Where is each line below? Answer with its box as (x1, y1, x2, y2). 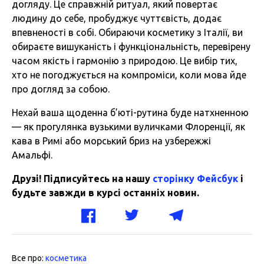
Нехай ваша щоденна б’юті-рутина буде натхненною (12, 107, 249, 118)
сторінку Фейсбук (153, 173, 238, 184)
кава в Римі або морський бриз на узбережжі (12, 136, 211, 147)
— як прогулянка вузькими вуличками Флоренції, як (12, 121, 245, 133)
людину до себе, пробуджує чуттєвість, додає (12, 13, 222, 24)
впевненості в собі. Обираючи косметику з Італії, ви (12, 27, 243, 38)
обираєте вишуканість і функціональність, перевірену (12, 41, 250, 52)
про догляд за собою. (12, 84, 110, 95)
